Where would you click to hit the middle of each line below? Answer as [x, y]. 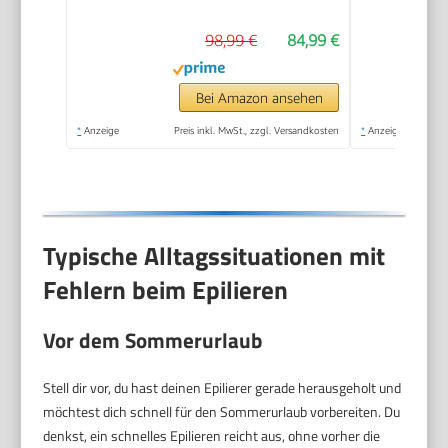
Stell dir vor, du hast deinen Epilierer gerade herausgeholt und [222, 387]
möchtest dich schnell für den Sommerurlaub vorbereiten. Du [222, 411]
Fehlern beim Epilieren [166, 290]
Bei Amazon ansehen [259, 97]
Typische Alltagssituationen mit [214, 256]
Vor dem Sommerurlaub [153, 339]
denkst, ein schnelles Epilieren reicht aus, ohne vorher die [212, 435]
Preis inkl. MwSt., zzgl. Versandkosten [257, 129]
